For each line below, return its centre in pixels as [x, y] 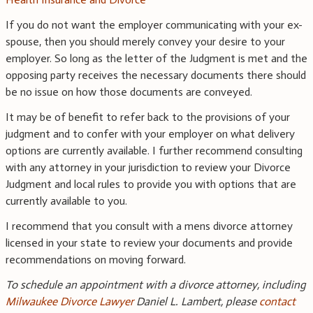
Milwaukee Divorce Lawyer [70, 302]
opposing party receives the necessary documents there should [156, 75]
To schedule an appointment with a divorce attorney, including [156, 285]
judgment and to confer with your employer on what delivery [150, 134]
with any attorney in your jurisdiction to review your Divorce [148, 168]
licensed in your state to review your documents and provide [149, 243]
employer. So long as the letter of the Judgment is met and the [156, 59]
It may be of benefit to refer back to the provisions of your [148, 117]
